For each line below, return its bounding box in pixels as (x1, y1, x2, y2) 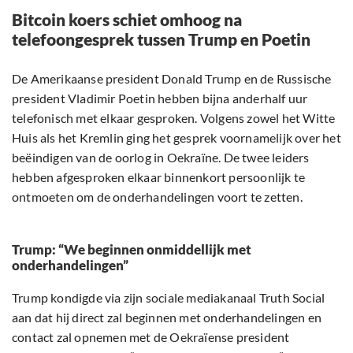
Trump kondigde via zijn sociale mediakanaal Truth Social (12, 290, 325, 306)
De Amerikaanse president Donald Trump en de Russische (12, 71, 332, 87)
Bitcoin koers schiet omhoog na (12, 9, 242, 30)
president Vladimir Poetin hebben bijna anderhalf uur (12, 91, 308, 106)
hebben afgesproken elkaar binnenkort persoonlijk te (12, 169, 306, 185)
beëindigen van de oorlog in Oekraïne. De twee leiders (12, 150, 310, 165)
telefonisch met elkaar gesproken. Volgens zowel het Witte (12, 110, 336, 126)
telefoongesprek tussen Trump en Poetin (12, 29, 310, 50)
